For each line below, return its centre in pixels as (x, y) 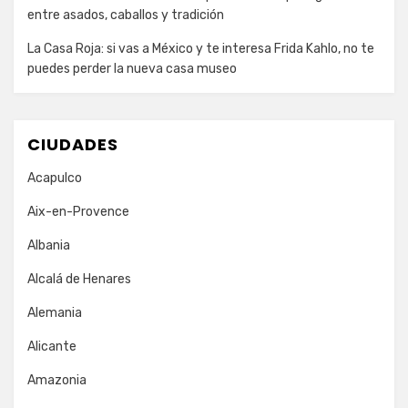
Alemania (55, 313)
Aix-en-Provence (78, 212)
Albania (49, 245)
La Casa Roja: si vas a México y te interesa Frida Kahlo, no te (201, 49)
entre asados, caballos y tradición (126, 15)
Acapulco (55, 178)
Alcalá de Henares (79, 279)
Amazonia (57, 380)
